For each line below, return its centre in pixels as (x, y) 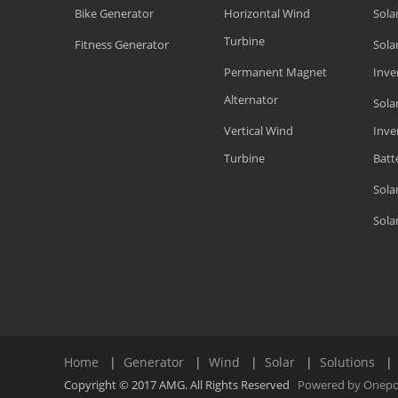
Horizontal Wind (267, 14)
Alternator (251, 100)
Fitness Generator (122, 45)
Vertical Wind (259, 131)
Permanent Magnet (275, 73)
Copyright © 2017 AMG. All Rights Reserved (181, 386)
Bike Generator (114, 14)
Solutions (347, 363)
